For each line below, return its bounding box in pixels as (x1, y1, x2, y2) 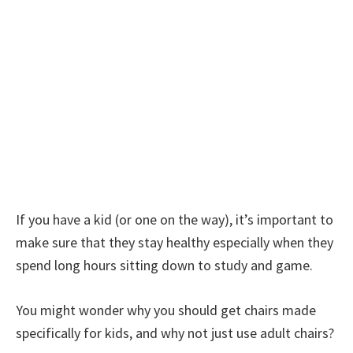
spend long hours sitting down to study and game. (16, 256, 313, 274)
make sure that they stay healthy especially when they (16, 233, 333, 251)
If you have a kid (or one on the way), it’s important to (16, 210, 333, 229)
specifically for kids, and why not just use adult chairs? (16, 324, 334, 342)
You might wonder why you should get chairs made (16, 301, 316, 319)
